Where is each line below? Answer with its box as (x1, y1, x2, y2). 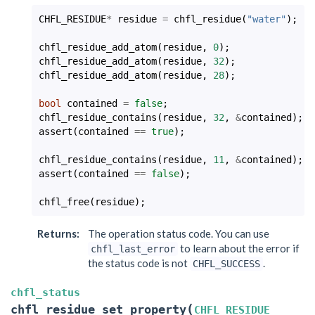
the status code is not (88, 257, 190, 269)
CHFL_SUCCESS (193, 258, 260, 269)
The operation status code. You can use (88, 227, 269, 240)
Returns (37, 227, 77, 240)
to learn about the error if (178, 242, 300, 255)
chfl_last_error (91, 243, 175, 255)
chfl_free (39, 196, 89, 207)
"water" (247, 13, 286, 25)
